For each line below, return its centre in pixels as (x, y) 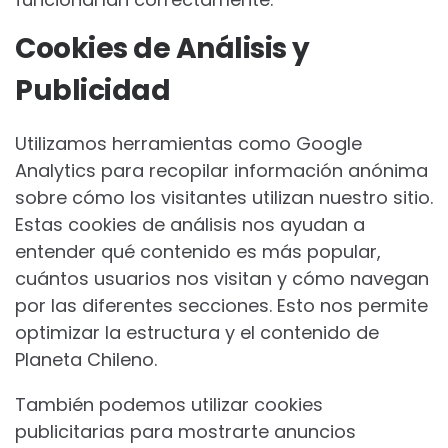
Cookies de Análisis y (162, 48)
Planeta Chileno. (86, 359)
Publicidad (92, 90)
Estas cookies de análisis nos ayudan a (190, 224)
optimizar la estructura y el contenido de (197, 332)
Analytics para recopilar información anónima (221, 170)
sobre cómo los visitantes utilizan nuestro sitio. (224, 197)
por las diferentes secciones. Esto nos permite (221, 305)
